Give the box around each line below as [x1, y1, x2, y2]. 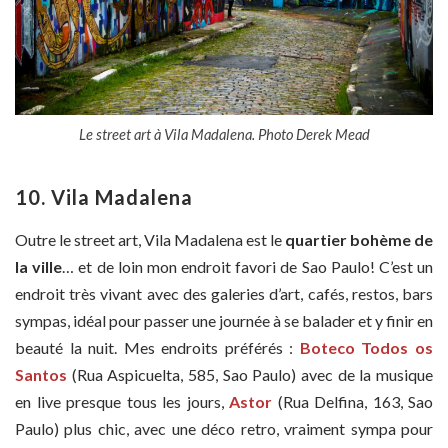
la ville [15, 257, 63, 277]
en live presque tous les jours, [15, 392, 229, 412]
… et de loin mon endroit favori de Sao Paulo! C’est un [62, 257, 434, 277]
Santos [15, 365, 67, 385]
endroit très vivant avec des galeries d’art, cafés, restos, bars [15, 284, 433, 304]
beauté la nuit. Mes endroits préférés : [15, 338, 300, 358]
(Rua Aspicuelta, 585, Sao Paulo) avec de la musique [67, 365, 433, 385]
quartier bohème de [282, 230, 433, 250]
